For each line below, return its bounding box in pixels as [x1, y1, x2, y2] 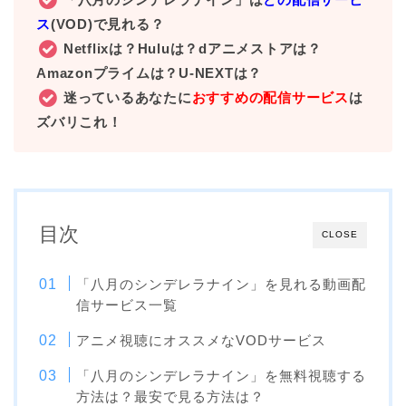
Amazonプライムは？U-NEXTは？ [36, 65, 263, 82]
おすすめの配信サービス [191, 90, 349, 106]
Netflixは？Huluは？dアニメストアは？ [63, 41, 323, 57]
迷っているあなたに [63, 90, 192, 106]
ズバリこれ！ [36, 114, 122, 130]
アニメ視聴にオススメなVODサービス [76, 333, 327, 349]
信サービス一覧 [76, 297, 179, 314]
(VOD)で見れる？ [50, 16, 165, 33]
